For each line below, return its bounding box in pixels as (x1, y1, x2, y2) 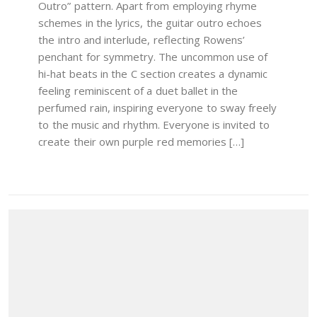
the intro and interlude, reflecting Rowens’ (38, 33, 245, 47)
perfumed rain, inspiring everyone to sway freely (38, 100, 277, 115)
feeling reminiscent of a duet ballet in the (38, 83, 238, 98)
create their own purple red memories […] (38, 134, 245, 149)
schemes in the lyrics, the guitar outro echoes (38, 16, 263, 30)
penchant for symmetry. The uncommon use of (38, 50, 268, 64)
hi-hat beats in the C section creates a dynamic (38, 67, 267, 81)
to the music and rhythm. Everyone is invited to (38, 117, 270, 132)
